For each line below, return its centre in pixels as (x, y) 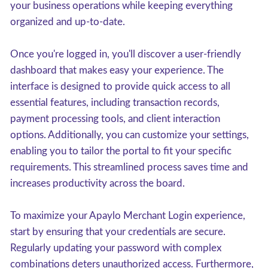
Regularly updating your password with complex (116, 248)
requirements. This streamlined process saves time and (129, 167)
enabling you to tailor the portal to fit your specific (121, 151)
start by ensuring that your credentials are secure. (118, 232)
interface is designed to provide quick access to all (120, 86)
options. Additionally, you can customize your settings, (130, 135)
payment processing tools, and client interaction (115, 119)
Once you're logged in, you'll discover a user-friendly (126, 54)
